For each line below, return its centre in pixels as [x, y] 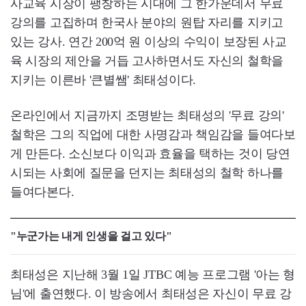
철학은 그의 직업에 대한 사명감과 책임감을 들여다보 [153, 135]
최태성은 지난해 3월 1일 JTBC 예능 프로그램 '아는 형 [153, 275]
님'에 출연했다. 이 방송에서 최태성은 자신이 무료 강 [151, 294]
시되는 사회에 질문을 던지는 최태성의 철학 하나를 [147, 173]
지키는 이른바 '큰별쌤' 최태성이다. [103, 80]
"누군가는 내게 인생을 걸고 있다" [91, 236]
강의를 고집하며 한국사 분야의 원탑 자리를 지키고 [147, 23]
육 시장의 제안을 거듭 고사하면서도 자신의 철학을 [147, 61]
